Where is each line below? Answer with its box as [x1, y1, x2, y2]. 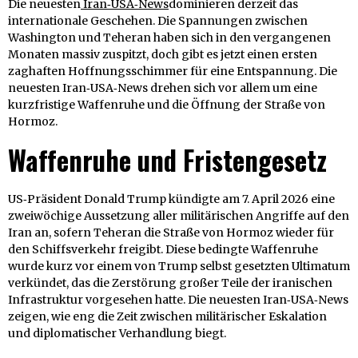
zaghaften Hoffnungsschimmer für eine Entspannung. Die [8, 63, 337, 78]
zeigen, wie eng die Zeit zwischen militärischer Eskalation [8, 308, 327, 324]
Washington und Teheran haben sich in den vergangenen [8, 30, 331, 45]
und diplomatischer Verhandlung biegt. [8, 325, 226, 340]
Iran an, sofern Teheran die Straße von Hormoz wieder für [8, 225, 334, 240]
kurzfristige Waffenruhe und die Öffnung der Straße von [8, 97, 325, 112]
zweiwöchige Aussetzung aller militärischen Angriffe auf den [8, 208, 349, 223]
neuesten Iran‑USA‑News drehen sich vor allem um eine [8, 80, 317, 95]
